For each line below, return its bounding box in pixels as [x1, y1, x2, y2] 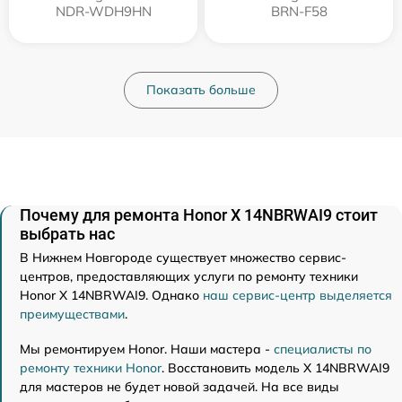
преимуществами [20, 305, 125, 322]
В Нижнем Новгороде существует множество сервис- [20, 249, 346, 266]
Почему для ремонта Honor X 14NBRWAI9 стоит [20, 205, 378, 224]
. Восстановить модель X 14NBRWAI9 [162, 359, 389, 376]
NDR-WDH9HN [55, 2, 152, 20]
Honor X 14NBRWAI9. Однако [20, 286, 203, 303]
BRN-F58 [270, 2, 328, 20]
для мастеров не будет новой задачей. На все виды [20, 378, 339, 395]
